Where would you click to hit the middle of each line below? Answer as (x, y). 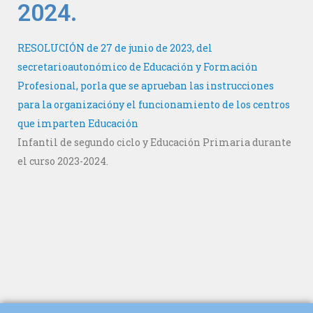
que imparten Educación (78, 124)
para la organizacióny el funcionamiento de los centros (154, 105)
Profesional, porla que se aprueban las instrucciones (146, 86)
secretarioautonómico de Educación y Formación (138, 67)
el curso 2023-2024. (63, 161)
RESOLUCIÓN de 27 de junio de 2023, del (115, 48)
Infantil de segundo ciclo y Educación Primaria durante (154, 143)
